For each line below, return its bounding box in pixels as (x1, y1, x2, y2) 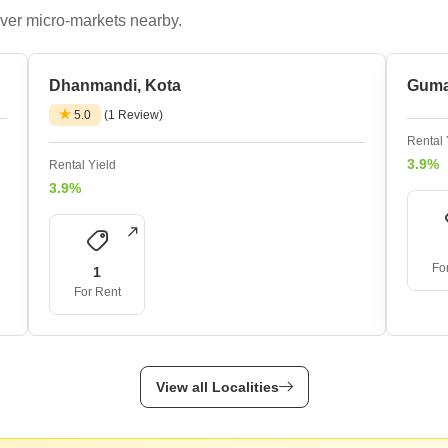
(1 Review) (104, 108, 163, 122)
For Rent (73, 285, 121, 299)
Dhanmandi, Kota (49, 77, 181, 94)
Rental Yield (49, 158, 116, 172)
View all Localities (155, 379, 279, 395)
